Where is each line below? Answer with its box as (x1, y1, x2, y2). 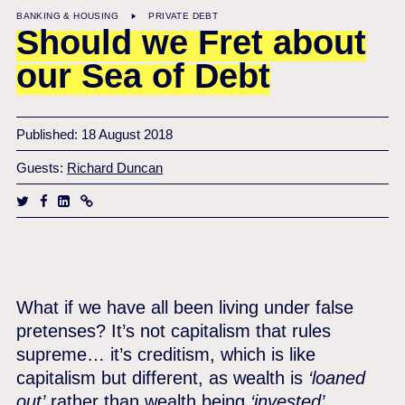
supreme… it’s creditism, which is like (16, 344, 316, 365)
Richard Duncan (67, 159, 164, 175)
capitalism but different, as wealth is (16, 367, 309, 389)
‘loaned (308, 367, 366, 389)
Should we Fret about (16, 23, 367, 61)
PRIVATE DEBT (148, 11, 219, 22)
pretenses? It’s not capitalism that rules (16, 320, 332, 342)
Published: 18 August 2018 (16, 126, 174, 142)
